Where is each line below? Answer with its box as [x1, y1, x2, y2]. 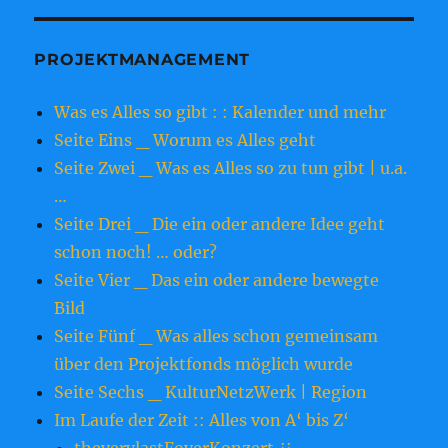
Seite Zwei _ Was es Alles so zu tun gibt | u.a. [54, 158, 408, 179]
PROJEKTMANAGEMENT [34, 50, 251, 70]
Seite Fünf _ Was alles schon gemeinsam [54, 326, 379, 347]
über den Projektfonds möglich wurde [54, 354, 354, 375]
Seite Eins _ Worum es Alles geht [54, 130, 317, 151]
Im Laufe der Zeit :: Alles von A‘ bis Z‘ [54, 410, 350, 431]
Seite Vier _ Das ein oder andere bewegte [54, 270, 380, 291]
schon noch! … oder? [54, 242, 218, 263]
